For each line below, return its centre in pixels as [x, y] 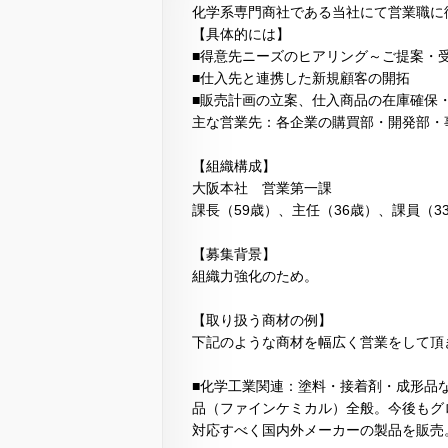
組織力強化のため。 [255, 276]
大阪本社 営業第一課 [262, 188]
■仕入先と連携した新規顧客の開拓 [301, 78]
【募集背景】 [234, 254]
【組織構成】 [234, 166]
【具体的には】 [241, 34]
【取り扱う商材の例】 [262, 320]
